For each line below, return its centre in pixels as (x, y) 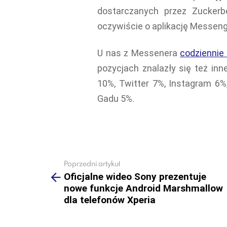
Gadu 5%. (116, 98)
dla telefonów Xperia (110, 200)
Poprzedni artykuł (92, 163)
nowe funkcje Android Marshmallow (143, 188)
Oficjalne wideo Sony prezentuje (135, 177)
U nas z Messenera (139, 53)
